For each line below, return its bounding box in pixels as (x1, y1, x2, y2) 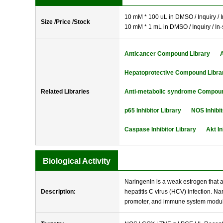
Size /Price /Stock (41, 18, 90, 25)
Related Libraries (41, 88, 90, 95)
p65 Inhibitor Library (124, 107, 181, 114)
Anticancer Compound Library (124, 50, 210, 57)
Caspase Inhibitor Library (124, 126, 196, 133)
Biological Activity (43, 157, 111, 165)
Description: (41, 188, 76, 195)
